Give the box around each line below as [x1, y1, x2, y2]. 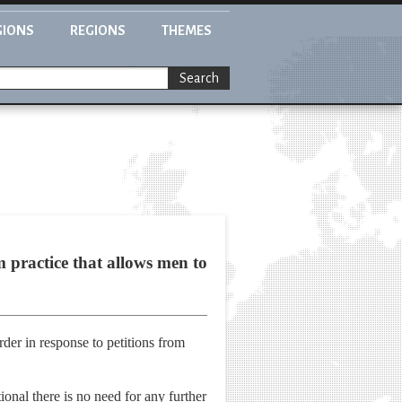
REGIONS [70, 23, 126, 38]
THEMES [162, 23, 212, 38]
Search [179, 71, 219, 86]
